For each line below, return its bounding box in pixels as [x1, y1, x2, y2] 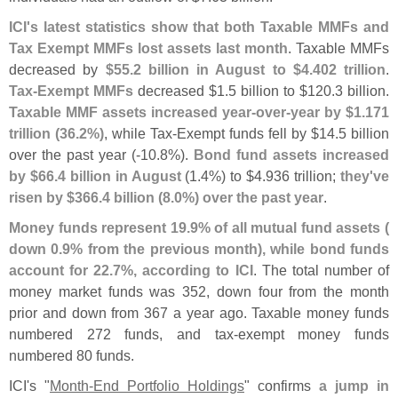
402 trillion [312, 61, 386, 78]
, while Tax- [104, 125, 177, 142]
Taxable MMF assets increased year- [9, 104, 256, 121]
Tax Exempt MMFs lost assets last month [9, 40, 288, 57]
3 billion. [335, 83, 389, 99]
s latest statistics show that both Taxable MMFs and [30, 19, 389, 36]
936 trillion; [266, 168, 341, 185]
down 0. [9, 241, 63, 258]
